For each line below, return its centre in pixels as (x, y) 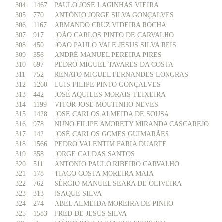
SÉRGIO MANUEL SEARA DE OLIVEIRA (118, 184)
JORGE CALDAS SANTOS (95, 154)
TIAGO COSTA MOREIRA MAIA (104, 174)
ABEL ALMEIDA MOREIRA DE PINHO (114, 203)
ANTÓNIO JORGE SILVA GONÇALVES (114, 15)
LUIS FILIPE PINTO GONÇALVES (108, 84)
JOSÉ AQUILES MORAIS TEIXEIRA (110, 94)
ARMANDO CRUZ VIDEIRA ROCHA (110, 25)
